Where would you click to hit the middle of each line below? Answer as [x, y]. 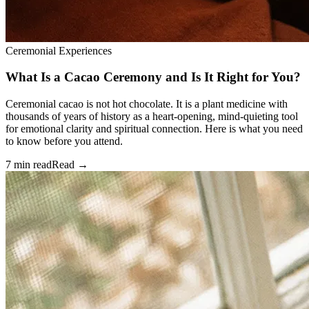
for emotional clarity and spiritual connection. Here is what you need [154, 128]
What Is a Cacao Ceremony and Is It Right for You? [153, 77]
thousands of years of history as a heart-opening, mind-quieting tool [152, 116]
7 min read [29, 164]
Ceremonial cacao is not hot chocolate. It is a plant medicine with [147, 103]
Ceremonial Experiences [59, 50]
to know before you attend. [64, 141]
